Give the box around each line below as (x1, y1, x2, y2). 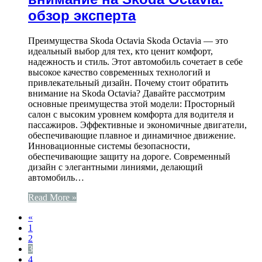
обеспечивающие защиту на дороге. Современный (28, 151, 230, 161)
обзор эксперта (28, 7, 136, 23)
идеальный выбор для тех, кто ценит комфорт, (28, 46, 213, 56)
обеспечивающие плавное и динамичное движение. (28, 130, 236, 140)
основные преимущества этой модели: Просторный (28, 98, 235, 109)
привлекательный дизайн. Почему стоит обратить (28, 77, 228, 88)
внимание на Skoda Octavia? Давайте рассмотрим (28, 88, 225, 98)
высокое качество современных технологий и (28, 67, 211, 77)
